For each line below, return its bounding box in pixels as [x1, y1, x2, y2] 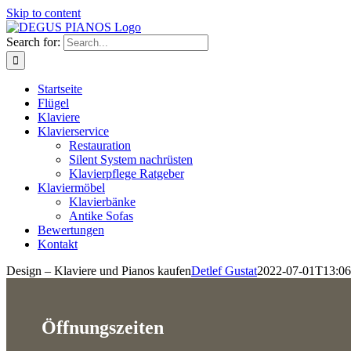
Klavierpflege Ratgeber [69, 167, 184, 180]
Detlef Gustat [191, 264, 257, 277]
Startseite [38, 82, 82, 96]
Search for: [6, 35, 60, 49]
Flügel [38, 96, 69, 110]
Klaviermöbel [38, 181, 105, 194]
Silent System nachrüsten [69, 153, 193, 166]
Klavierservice [38, 125, 109, 138]
